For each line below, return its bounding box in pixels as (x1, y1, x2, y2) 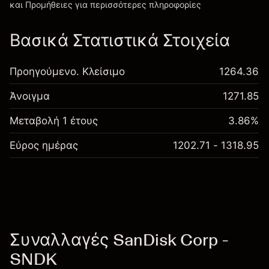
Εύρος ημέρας (10, 139, 78, 151)
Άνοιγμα (10, 90, 50, 102)
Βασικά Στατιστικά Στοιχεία (10, 30, 230, 50)
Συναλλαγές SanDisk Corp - (10, 229, 228, 250)
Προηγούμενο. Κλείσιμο (10, 65, 125, 77)
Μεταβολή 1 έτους (10, 115, 98, 127)
